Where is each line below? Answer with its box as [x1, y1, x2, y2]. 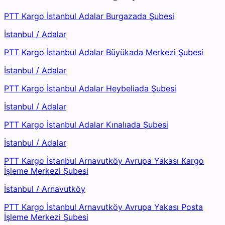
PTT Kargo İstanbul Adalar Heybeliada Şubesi [4, 83, 176, 94]
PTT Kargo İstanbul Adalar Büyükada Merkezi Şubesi [4, 47, 203, 58]
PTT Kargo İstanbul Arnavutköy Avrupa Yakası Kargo [4, 156, 204, 166]
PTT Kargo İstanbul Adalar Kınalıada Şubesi [4, 120, 168, 130]
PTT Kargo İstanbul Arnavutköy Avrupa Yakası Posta [4, 202, 203, 212]
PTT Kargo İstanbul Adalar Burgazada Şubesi [4, 11, 174, 22]
